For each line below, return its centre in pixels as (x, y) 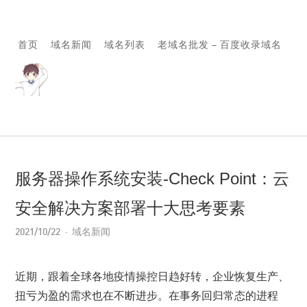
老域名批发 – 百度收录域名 (219, 44)
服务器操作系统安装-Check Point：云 (152, 179)
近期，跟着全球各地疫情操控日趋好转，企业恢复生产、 (152, 277)
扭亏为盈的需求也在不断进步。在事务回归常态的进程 (147, 296)
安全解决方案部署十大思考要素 (131, 208)
